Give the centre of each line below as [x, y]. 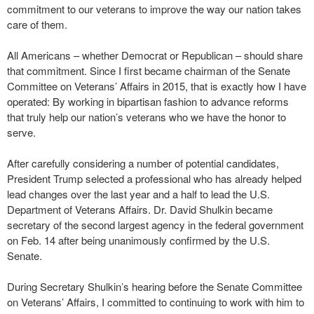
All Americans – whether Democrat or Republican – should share [155, 55]
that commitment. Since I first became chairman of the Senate [149, 71]
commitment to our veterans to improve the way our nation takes [154, 9]
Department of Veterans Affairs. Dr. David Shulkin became [140, 210]
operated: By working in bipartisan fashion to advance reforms [148, 102]
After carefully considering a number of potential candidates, [143, 163]
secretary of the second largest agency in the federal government [155, 225]
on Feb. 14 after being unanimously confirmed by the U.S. [138, 240]
